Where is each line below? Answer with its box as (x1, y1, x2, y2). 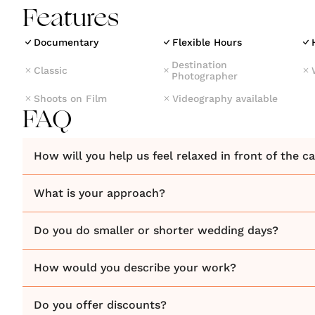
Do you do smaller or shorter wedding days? (34, 224, 278, 237)
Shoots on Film (34, 93, 107, 104)
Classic (34, 65, 67, 76)
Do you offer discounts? (34, 298, 167, 311)
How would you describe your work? (34, 261, 236, 274)
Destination (172, 59, 228, 70)
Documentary (34, 37, 98, 48)
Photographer (172, 70, 238, 82)
